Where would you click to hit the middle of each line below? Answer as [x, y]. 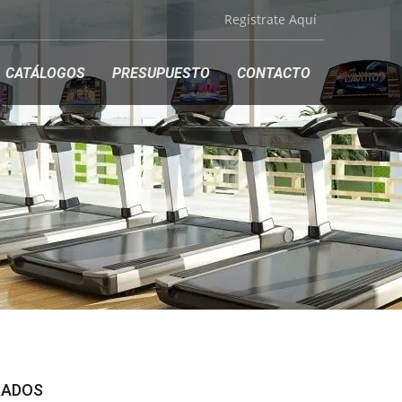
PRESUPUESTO [161, 73]
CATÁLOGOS [45, 73]
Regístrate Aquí [271, 19]
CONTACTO [274, 73]
